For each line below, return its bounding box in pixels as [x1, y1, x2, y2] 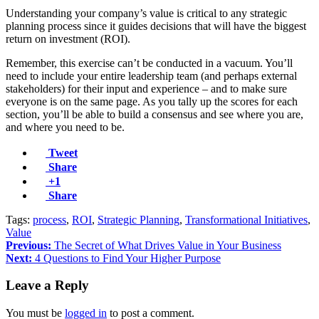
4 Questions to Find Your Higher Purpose [32, 251, 221, 264]
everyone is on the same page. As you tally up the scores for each [6, 95, 298, 108]
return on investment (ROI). [6, 32, 130, 45]
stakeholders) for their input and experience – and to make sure [6, 82, 287, 95]
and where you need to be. [6, 120, 125, 133]
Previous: [6, 239, 51, 251]
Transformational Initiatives [185, 213, 308, 226]
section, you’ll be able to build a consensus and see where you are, [6, 108, 303, 120]
